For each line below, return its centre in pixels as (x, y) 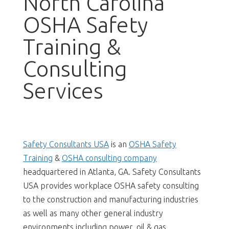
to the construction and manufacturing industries (110, 199)
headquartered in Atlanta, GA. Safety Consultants (112, 171)
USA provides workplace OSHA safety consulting (111, 185)
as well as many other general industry (93, 213)
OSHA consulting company (109, 158)
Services (63, 90)
